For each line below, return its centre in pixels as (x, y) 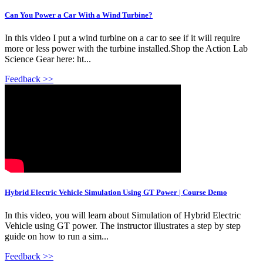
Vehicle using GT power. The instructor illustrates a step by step (123, 226)
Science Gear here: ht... (48, 59)
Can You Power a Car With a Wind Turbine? (79, 15)
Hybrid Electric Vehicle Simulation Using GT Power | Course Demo (116, 192)
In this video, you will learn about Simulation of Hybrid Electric (123, 215)
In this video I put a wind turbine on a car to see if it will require (122, 38)
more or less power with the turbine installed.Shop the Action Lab (126, 48)
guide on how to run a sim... (57, 237)
